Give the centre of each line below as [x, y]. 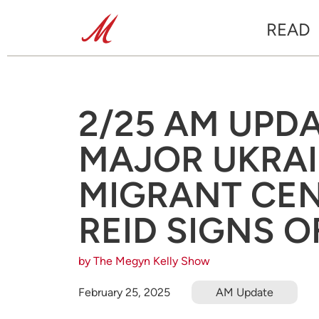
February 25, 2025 [124, 292]
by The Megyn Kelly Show [144, 261]
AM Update [245, 292]
